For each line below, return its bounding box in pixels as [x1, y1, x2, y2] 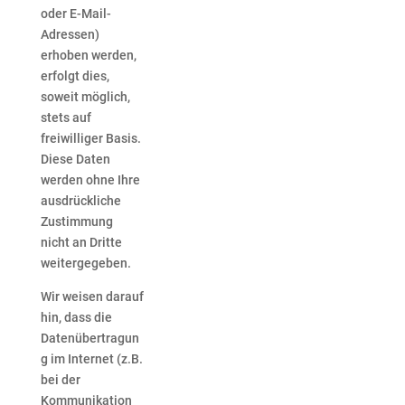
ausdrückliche [40, 193, 121, 209]
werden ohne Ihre [40, 173, 140, 188]
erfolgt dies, [40, 69, 109, 84]
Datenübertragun [40, 331, 139, 346]
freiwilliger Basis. [40, 131, 141, 146]
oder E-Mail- [40, 6, 111, 22]
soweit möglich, [40, 89, 130, 105]
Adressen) [40, 27, 99, 42]
